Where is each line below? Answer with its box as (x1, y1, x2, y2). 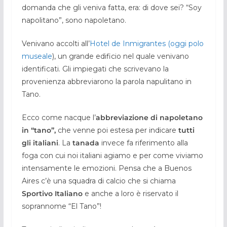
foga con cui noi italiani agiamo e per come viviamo (21, 150, 203, 160)
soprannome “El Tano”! (21, 201, 101, 211)
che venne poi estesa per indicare (55, 125, 178, 135)
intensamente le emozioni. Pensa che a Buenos (21, 163, 192, 173)
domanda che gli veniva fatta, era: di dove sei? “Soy (21, 3, 202, 12)
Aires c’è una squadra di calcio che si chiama (21, 176, 176, 185)
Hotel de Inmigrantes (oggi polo (89, 39, 204, 48)
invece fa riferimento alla (99, 138, 188, 147)
